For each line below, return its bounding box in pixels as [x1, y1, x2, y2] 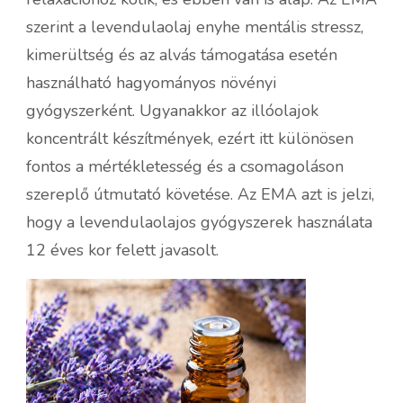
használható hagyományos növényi [26, 71, 276, 94]
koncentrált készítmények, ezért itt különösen [26, 127, 354, 149]
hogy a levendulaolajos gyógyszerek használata [26, 210, 372, 233]
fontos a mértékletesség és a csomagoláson [26, 155, 344, 177]
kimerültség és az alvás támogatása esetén [26, 43, 337, 66]
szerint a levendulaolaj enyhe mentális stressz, [26, 15, 363, 38]
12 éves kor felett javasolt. [26, 238, 219, 261]
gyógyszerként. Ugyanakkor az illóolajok [26, 99, 318, 121]
